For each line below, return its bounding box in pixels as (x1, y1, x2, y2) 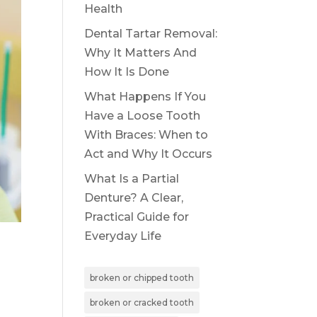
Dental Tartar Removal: (84, 26, 218, 40)
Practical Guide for (84, 209, 190, 224)
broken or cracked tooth (90, 296, 195, 308)
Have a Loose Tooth (84, 108, 201, 122)
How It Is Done (84, 64, 170, 79)
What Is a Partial (84, 171, 180, 185)
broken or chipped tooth (90, 272, 195, 283)
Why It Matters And (84, 45, 197, 59)
